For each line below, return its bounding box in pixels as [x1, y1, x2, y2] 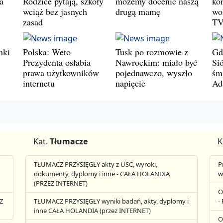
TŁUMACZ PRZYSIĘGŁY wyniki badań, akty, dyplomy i [34, 197, 189, 206]
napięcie [115, 77, 145, 89]
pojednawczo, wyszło [115, 66, 192, 79]
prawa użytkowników [23, 66, 99, 79]
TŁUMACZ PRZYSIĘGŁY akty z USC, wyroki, [34, 160, 158, 169]
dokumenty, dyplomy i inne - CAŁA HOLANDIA [34, 169, 170, 178]
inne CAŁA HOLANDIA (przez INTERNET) [34, 206, 151, 215]
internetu [23, 77, 55, 89]
